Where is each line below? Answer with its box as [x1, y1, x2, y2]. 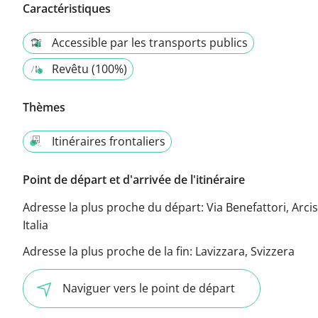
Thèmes [23, 99, 65, 116]
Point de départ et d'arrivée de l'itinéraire [23, 172, 245, 188]
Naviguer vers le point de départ [62, 280, 235, 297]
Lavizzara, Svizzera [195, 243, 295, 260]
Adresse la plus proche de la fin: [23, 243, 195, 260]
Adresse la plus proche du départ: [23, 199, 207, 216]
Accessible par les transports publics [52, 35, 248, 51]
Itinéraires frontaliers [52, 133, 165, 150]
